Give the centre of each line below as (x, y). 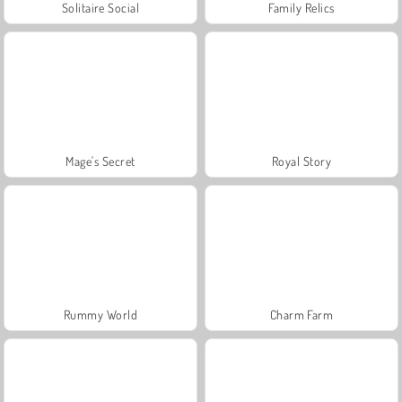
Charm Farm (301, 314)
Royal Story (301, 161)
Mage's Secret (100, 161)
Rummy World (100, 314)
